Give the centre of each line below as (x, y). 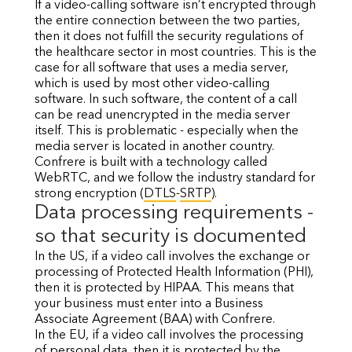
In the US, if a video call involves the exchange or (172, 257)
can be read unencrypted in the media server (162, 115)
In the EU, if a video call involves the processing (169, 335)
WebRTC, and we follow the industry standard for (175, 178)
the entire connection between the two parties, (167, 21)
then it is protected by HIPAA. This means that (164, 288)
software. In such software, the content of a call (166, 100)
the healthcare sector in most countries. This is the (176, 53)
